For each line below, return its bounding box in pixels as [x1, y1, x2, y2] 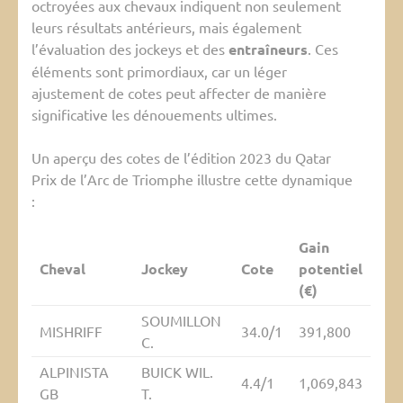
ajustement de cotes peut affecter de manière [31, 84, 327, 103]
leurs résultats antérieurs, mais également [31, 18, 301, 37]
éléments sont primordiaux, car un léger [31, 62, 287, 81]
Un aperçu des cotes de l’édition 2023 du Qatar [31, 148, 331, 167]
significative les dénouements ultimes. [31, 105, 277, 124]
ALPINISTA [39, 363, 109, 381]
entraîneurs [228, 40, 308, 59]
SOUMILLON [140, 311, 221, 330]
